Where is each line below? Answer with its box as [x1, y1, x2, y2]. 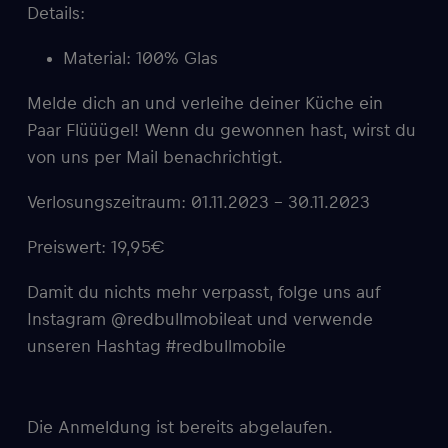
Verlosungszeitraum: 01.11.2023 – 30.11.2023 [27, 193, 370, 212]
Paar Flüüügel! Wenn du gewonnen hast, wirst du [27, 121, 416, 140]
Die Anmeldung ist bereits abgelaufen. [27, 418, 333, 437]
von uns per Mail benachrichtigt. [27, 148, 283, 167]
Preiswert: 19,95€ [27, 238, 165, 257]
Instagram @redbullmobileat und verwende [27, 310, 373, 329]
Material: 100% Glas [63, 49, 218, 68]
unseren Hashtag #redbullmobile [27, 337, 286, 356]
